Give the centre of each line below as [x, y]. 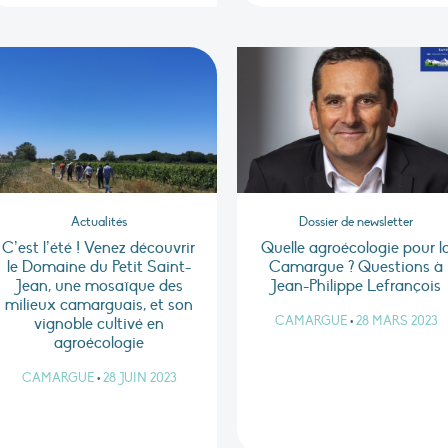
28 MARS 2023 [396, 321]
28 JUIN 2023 [139, 378]
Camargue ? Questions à [355, 267]
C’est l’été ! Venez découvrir [99, 248]
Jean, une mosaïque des [98, 286]
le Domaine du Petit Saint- [98, 267]
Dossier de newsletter [355, 222]
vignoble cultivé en [98, 324]
